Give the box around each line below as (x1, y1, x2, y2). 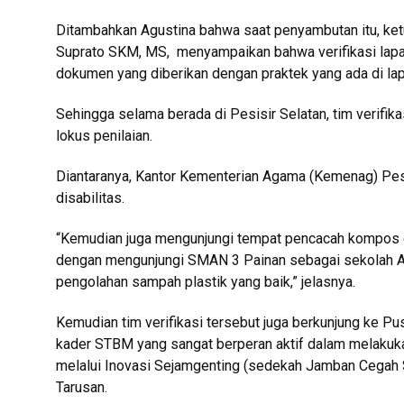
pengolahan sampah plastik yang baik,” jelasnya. (56, 273, 355, 290)
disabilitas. (56, 189, 124, 207)
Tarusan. (56, 379, 107, 396)
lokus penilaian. (56, 127, 152, 144)
